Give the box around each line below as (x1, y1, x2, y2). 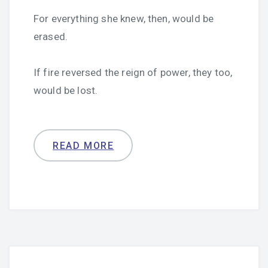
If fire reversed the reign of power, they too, (33, 66, 233, 78)
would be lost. (33, 84, 98, 96)
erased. (33, 31, 68, 42)
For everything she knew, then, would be (33, 13, 214, 25)
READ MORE (53, 140, 114, 151)
